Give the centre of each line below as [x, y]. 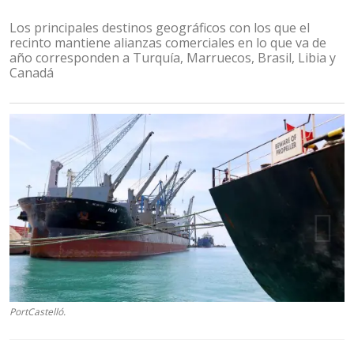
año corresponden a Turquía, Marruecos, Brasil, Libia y [173, 58]
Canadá [32, 73]
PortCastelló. [38, 312]
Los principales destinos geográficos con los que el [160, 28]
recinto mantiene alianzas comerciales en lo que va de [168, 43]
